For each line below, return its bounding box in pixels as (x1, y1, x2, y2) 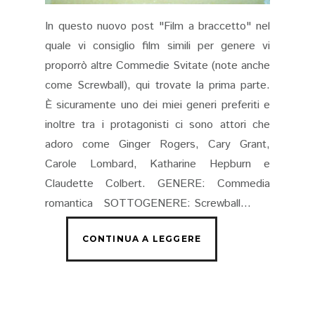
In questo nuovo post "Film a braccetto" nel (45, 18, 270, 35)
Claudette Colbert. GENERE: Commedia (45, 176, 270, 193)
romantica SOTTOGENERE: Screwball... (45, 195, 251, 212)
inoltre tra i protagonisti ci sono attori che (45, 117, 270, 134)
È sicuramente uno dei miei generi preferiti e (45, 97, 270, 114)
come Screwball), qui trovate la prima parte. (45, 77, 270, 94)
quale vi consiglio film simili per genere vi (45, 38, 270, 55)
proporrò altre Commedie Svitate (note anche (45, 58, 270, 75)
